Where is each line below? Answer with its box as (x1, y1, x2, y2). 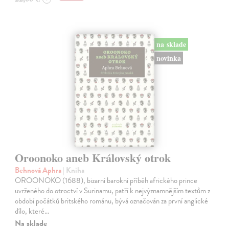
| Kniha (63, 164, 85, 176)
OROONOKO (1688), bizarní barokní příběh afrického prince (15, 174, 198, 186)
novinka (156, 52, 181, 63)
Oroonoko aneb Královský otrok (15, 149, 171, 166)
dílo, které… (15, 205, 50, 217)
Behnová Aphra (15, 164, 63, 176)
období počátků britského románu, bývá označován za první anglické (15, 195, 209, 207)
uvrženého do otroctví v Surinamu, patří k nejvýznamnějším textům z (15, 185, 211, 196)
